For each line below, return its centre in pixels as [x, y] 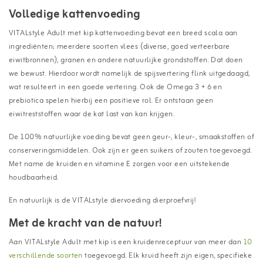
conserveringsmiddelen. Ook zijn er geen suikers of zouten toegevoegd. [130, 150]
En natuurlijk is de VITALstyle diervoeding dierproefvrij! [102, 200]
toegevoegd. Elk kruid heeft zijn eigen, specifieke [167, 255]
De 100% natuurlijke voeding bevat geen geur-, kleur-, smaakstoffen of [131, 137]
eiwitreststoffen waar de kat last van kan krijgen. [92, 114]
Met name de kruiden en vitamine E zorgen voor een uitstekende [119, 164]
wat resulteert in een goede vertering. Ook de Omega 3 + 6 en [116, 87]
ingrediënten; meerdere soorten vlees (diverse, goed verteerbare [119, 46]
